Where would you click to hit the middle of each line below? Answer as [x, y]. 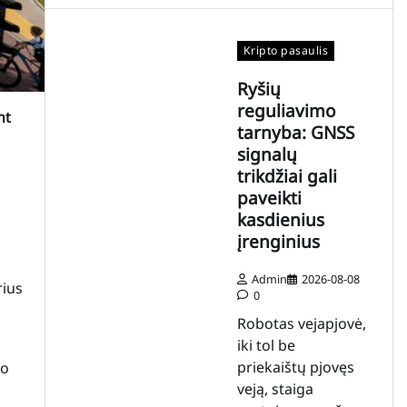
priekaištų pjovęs [295, 367]
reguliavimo [286, 111]
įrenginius [278, 242]
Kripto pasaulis [286, 51]
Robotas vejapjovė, [301, 323]
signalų [267, 155]
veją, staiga [275, 388]
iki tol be [266, 345]
